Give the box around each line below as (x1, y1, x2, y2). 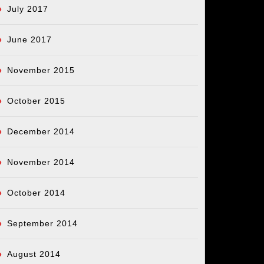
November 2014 (7, 157, 75, 167)
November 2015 (7, 65, 75, 75)
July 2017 (7, 4, 48, 14)
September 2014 (7, 219, 78, 229)
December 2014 (7, 127, 75, 137)
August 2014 (7, 249, 61, 259)
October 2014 (7, 188, 65, 198)
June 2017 (7, 35, 52, 45)
